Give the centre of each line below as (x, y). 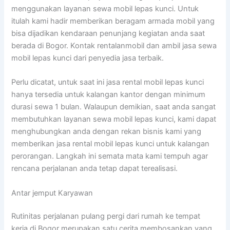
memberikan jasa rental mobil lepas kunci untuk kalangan (111, 144)
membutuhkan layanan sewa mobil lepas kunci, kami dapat (114, 119)
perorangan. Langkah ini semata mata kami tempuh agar (110, 156)
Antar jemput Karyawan (52, 193)
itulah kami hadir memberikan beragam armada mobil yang (113, 21)
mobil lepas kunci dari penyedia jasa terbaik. (88, 58)
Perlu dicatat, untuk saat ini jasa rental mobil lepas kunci (108, 82)
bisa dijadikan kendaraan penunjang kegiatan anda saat (108, 33)
